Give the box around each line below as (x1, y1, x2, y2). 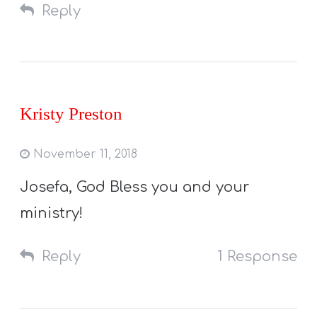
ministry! (20, 205, 83, 222)
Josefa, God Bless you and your (20, 179, 250, 196)
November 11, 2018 (30, 148, 138, 161)
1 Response (217, 248, 297, 265)
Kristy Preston (20, 104, 123, 124)
